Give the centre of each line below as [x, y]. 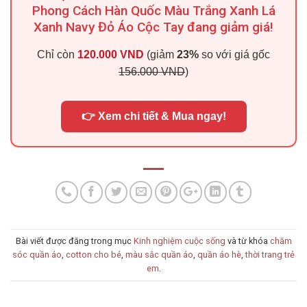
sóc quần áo [37, 254]
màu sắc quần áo [159, 254]
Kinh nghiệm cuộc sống [179, 241]
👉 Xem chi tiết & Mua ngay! [153, 116]
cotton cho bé [94, 254]
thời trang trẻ [270, 254]
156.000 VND [152, 72]
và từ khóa [247, 241]
